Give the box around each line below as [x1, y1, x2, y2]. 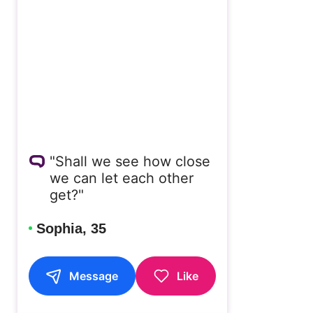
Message [69, 268, 119, 283]
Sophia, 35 [36, 220, 106, 236]
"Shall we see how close [49, 152, 210, 170]
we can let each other [49, 169, 194, 187]
